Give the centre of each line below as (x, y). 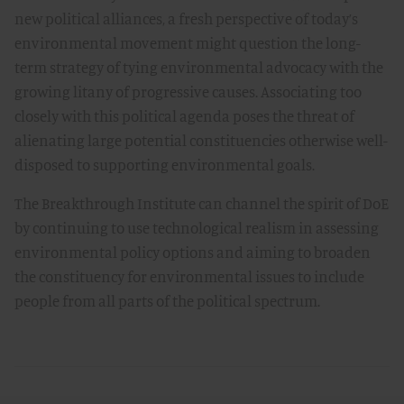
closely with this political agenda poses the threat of (184, 116)
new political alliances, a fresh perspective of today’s (186, 19)
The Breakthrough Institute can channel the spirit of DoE (202, 204)
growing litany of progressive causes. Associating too (188, 92)
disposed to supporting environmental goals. (165, 165)
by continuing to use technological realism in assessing (197, 228)
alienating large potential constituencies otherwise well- (201, 141)
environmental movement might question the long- (188, 43)
